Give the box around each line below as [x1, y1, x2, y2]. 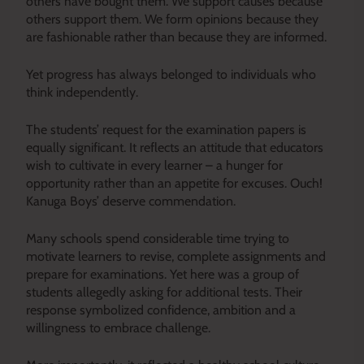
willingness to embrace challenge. [26, 319, 210, 336]
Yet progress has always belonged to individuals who [26, 66, 316, 82]
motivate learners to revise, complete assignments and [26, 248, 326, 264]
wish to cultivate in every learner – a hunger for [26, 157, 283, 173]
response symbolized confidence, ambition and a [26, 301, 296, 318]
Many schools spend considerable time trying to [26, 230, 289, 246]
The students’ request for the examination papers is [26, 121, 306, 137]
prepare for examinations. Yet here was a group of [26, 266, 299, 282]
